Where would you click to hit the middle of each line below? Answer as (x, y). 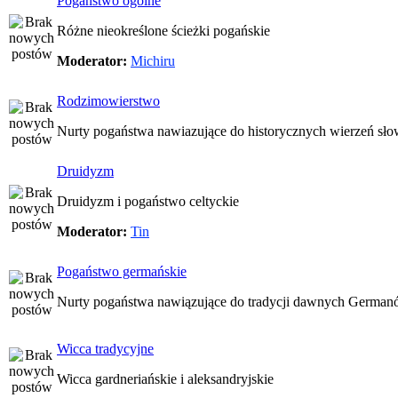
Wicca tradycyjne (105, 349)
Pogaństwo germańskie (122, 271)
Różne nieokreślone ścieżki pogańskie (163, 31)
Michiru (153, 61)
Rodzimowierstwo (108, 101)
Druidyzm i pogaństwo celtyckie (148, 201)
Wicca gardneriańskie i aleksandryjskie (165, 379)
